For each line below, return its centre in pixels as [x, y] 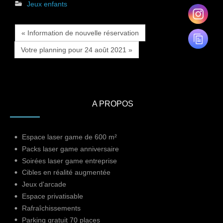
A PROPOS [111, 104]
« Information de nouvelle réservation [80, 33]
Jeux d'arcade [44, 184]
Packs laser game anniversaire [70, 149]
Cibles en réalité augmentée [66, 172]
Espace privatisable [53, 196]
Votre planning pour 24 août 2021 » [77, 50]
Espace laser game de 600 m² [69, 137]
